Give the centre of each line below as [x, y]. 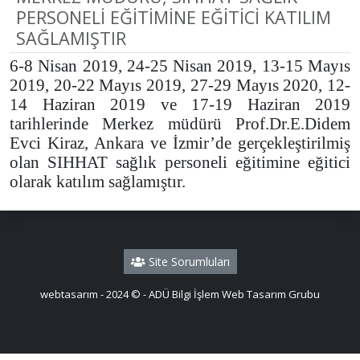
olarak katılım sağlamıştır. [98, 182]
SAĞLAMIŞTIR [71, 38]
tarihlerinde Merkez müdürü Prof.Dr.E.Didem [180, 124]
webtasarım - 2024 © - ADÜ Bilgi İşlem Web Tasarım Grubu [180, 294]
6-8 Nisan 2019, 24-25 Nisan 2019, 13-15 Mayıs [180, 66]
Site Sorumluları [187, 262]
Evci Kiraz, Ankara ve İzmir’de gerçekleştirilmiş [180, 143]
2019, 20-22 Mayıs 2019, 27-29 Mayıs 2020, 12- [180, 85]
